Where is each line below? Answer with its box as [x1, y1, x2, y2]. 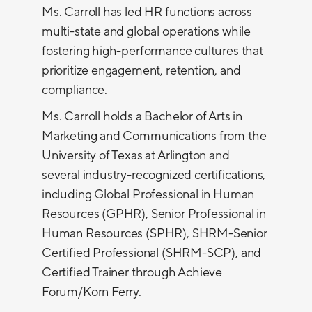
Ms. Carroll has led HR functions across [42, 4, 252, 19]
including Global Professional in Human [42, 187, 255, 201]
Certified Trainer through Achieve [42, 265, 223, 279]
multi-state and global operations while [42, 24, 251, 38]
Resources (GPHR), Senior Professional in [42, 206, 266, 221]
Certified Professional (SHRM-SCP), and [42, 245, 262, 260]
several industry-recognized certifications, [42, 167, 266, 182]
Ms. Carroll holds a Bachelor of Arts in [42, 109, 242, 123]
